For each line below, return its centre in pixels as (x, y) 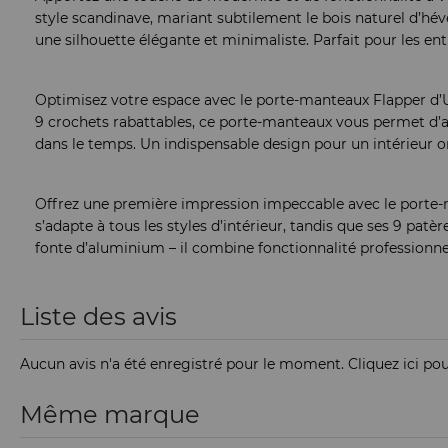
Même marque (110, 415)
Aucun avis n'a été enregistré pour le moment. (184, 364)
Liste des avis (98, 317)
